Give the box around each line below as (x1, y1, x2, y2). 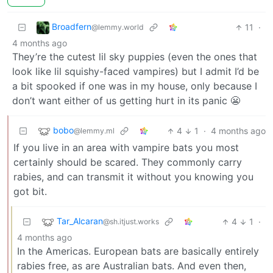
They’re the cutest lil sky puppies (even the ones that (12, 51, 257, 63)
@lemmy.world (91, 23, 144, 32)
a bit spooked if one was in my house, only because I (12, 80, 257, 93)
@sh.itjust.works (103, 217, 159, 227)
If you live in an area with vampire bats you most (13, 141, 239, 154)
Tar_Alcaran (57, 216, 103, 227)
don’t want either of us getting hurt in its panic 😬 (12, 94, 240, 107)
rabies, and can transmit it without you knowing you (13, 171, 253, 183)
